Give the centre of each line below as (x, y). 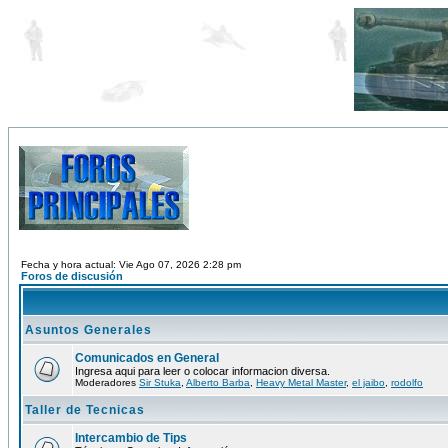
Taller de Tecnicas (85, 410)
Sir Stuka (160, 382)
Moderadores (107, 382)
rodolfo (407, 382)
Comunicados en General (147, 358)
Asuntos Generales (88, 330)
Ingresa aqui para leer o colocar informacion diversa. (202, 371)
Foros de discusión (72, 276)
